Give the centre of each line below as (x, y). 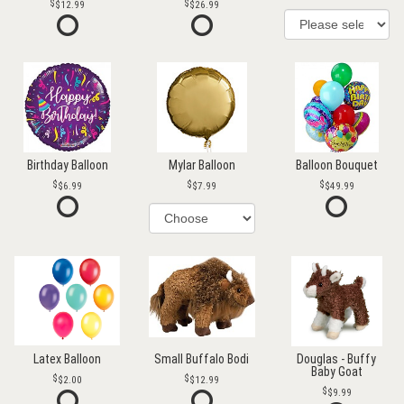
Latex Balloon (68, 358)
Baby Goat (336, 371)
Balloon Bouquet (336, 165)
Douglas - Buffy (337, 358)
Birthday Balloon (67, 165)
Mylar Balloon (202, 165)
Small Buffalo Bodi (202, 358)
